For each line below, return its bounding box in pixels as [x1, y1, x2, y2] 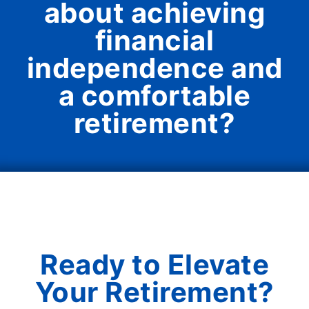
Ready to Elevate [40, 248, 269, 282]
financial [94, 23, 215, 58]
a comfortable [58, 79, 251, 113]
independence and [26, 51, 283, 86]
